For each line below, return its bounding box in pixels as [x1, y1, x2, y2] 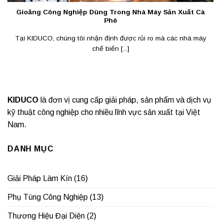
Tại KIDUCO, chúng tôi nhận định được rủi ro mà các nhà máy [15, 35, 206, 42]
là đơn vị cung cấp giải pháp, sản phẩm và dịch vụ [38, 95, 211, 104]
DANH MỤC [7, 144, 54, 153]
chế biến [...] [92, 45, 129, 53]
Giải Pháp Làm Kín [7, 174, 72, 183]
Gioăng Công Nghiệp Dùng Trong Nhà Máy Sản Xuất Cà [16, 8, 205, 16]
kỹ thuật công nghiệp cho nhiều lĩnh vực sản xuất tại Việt [7, 108, 200, 116]
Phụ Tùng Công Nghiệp [7, 193, 88, 202]
